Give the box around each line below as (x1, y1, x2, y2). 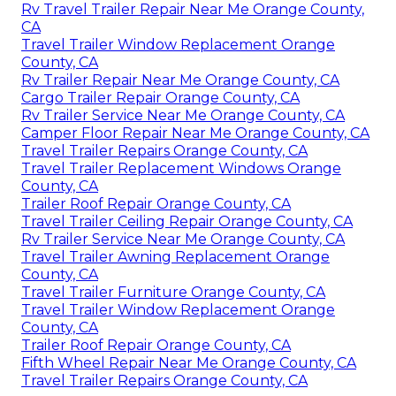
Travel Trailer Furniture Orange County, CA (21, 284, 325, 301)
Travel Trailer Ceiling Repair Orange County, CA (21, 213, 353, 231)
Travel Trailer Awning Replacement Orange (21, 248, 330, 266)
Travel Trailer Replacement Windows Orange (21, 160, 341, 178)
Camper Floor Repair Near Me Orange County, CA (21, 125, 369, 142)
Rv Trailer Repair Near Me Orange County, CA (21, 72, 339, 89)
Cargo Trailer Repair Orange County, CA (21, 89, 300, 107)
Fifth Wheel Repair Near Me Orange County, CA (21, 354, 356, 372)
